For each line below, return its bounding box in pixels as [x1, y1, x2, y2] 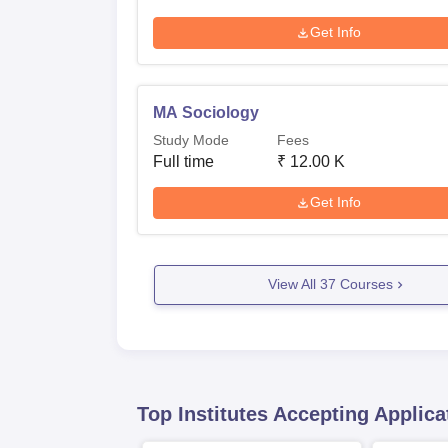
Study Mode [153, 131, 229, 148]
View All [267, 276, 320, 293]
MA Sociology [153, 103, 259, 121]
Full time [153, 152, 214, 170]
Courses [335, 276, 393, 293]
